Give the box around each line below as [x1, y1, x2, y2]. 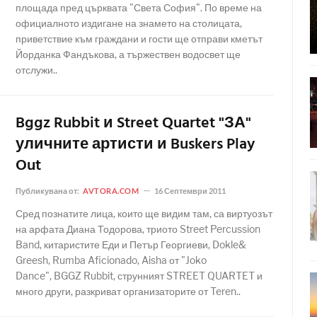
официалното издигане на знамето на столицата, [16, 17, 242, 29]
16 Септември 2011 [154, 186, 226, 195]
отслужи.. [16, 64, 57, 76]
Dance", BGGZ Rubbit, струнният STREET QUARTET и [16, 270, 263, 282]
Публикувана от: [16, 186, 81, 195]
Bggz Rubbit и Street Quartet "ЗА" [16, 111, 251, 136]
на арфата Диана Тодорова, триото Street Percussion [16, 223, 260, 235]
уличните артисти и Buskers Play [16, 132, 255, 157]
